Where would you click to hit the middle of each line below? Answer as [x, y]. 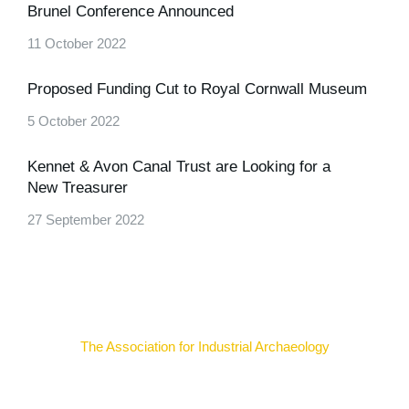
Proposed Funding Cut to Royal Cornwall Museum [197, 89]
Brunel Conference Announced [131, 11]
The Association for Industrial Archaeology [204, 346]
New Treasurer [78, 188]
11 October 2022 [77, 43]
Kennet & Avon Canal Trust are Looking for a [179, 167]
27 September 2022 [86, 220]
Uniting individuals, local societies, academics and [204, 384]
